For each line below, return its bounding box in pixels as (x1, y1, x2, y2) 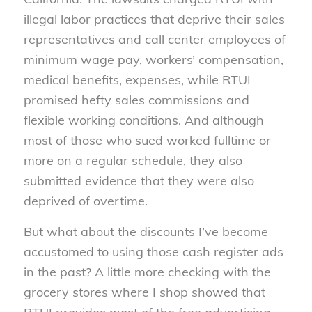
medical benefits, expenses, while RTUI (23, 72, 251, 88)
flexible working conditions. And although (23, 112, 264, 129)
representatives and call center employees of (23, 31, 286, 48)
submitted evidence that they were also (23, 173, 254, 189)
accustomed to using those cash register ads (23, 244, 283, 260)
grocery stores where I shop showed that (23, 284, 265, 301)
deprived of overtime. (23, 193, 148, 210)
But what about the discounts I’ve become (23, 224, 268, 240)
